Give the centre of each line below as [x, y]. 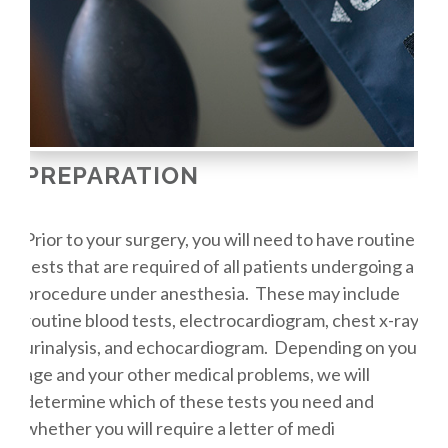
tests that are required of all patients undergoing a [218, 265]
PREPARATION [111, 175]
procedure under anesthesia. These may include [211, 292]
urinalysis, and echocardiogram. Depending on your [223, 346]
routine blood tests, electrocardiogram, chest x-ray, [222, 319]
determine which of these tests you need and [198, 400]
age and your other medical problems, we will [196, 373]
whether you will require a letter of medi [179, 427]
